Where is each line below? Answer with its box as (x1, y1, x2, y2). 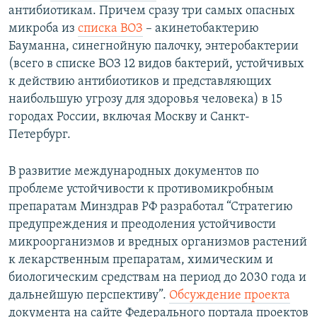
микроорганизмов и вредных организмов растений (8, 235, 307, 249)
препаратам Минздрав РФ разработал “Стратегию (8, 200, 293, 214)
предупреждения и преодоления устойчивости (8, 217, 276, 231)
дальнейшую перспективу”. (8, 288, 169, 302)
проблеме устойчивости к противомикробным (8, 182, 274, 196)
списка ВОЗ (78, 21, 143, 35)
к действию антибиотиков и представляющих (8, 74, 272, 88)
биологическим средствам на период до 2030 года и (8, 270, 306, 284)
